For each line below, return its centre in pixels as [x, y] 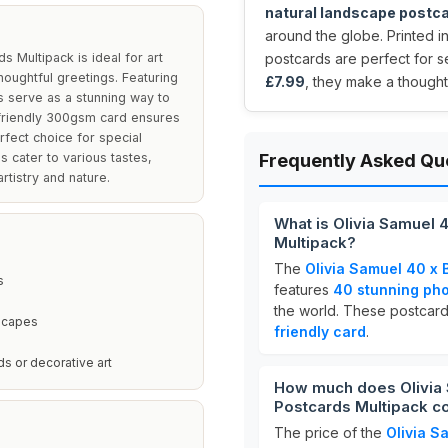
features [303, 289]
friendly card [320, 331]
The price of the [330, 432]
